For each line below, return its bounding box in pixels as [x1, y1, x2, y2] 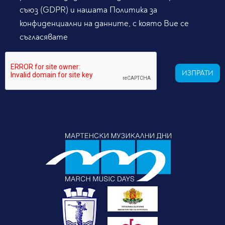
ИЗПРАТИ [182, 69, 213, 78]
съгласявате [20, 32, 68, 43]
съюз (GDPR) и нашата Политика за [20, 5, 157, 16]
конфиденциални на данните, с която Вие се [20, 18, 189, 29]
